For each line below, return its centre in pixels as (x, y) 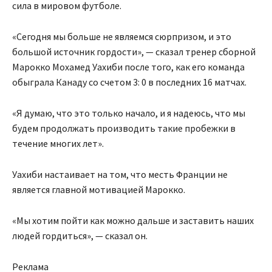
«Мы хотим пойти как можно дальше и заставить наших (133, 221)
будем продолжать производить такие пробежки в (124, 128)
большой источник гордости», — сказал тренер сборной (134, 52)
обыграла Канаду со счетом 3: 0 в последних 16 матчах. (129, 82)
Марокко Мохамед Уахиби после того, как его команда (128, 67)
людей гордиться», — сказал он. (80, 236)
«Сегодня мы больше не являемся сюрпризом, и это (122, 37)
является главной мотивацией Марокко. (99, 190)
